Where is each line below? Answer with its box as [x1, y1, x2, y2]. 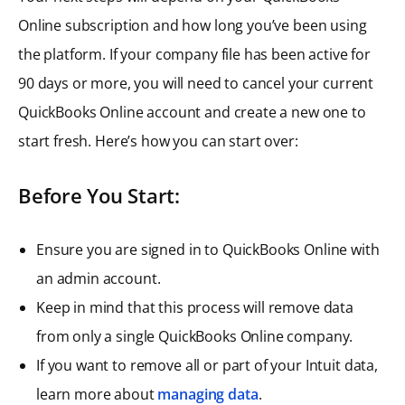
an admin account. [36, 268, 161, 288]
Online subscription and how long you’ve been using [18, 14, 367, 35]
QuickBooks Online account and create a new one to [18, 101, 366, 122]
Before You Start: [18, 181, 180, 209]
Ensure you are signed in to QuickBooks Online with [36, 239, 380, 259]
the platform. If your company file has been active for [18, 43, 371, 64]
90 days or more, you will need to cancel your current [18, 72, 374, 93]
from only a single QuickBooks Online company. [36, 325, 353, 346]
